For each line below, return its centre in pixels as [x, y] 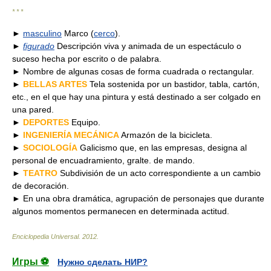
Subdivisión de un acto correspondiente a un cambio [159, 173]
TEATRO [40, 173]
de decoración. [41, 186]
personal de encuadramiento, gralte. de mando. [103, 160]
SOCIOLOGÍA [50, 148]
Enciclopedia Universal [45, 237]
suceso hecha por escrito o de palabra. [87, 59]
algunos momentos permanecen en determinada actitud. [121, 211]
